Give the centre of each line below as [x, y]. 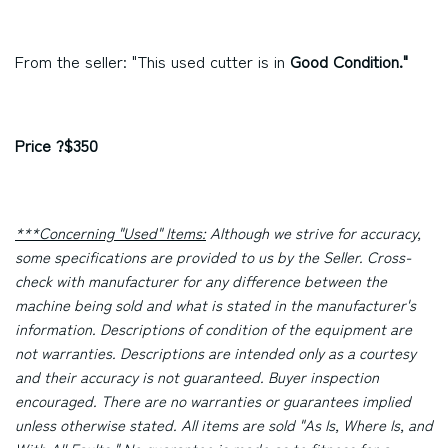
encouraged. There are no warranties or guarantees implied [213, 400]
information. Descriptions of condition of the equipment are [213, 328]
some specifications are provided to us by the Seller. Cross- [213, 256]
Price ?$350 [56, 145]
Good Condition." [349, 61]
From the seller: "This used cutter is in [152, 61]
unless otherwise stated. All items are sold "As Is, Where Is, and [224, 424]
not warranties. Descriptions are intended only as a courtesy [215, 352]
